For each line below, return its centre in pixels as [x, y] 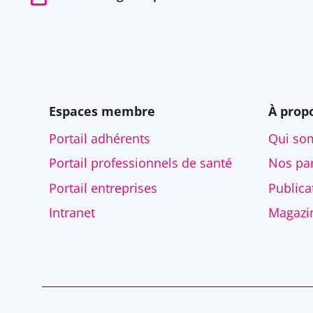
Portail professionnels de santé [140, 163]
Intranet [72, 213]
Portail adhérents [100, 138]
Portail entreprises [103, 188]
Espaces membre [102, 111]
